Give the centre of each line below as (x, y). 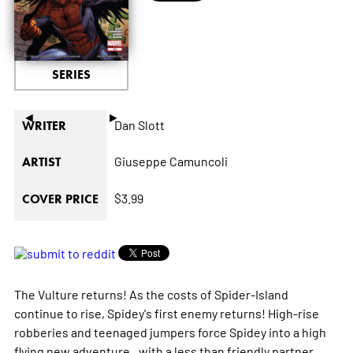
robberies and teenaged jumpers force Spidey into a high (170, 332)
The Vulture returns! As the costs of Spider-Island (151, 294)
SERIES (71, 75)
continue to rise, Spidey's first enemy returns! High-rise (166, 313)
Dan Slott (139, 125)
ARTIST (41, 162)
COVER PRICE (60, 199)
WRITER (44, 126)
